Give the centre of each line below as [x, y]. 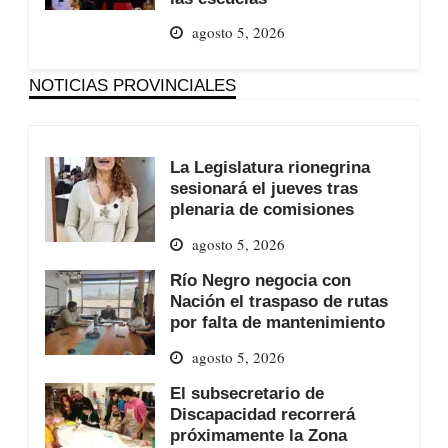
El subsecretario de [246, 392]
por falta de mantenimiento [277, 321]
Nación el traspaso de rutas [278, 300]
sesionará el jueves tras [263, 188]
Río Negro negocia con [260, 279]
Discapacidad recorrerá [262, 413]
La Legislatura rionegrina [269, 167]
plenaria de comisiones [261, 209]
